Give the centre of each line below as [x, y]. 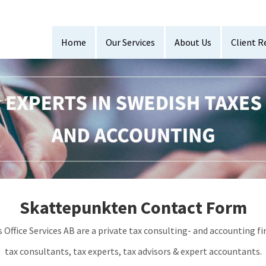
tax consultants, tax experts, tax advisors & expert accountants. [133, 251]
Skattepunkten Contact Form [133, 208]
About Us [193, 42]
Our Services [130, 42]
